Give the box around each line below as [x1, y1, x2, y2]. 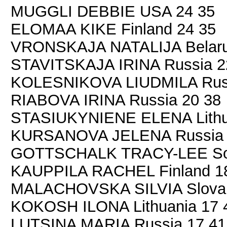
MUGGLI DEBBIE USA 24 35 [11, 3, 215, 20]
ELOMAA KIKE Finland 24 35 [11, 20, 216, 37]
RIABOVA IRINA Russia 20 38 [11, 91, 221, 108]
